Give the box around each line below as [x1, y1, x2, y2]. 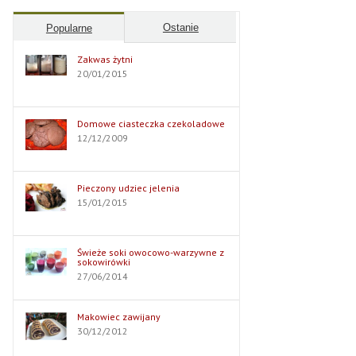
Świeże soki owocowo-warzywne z [77, 246, 225, 258]
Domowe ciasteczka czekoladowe [77, 118, 226, 130]
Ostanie [162, 21, 199, 33]
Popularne [45, 22, 92, 34]
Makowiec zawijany [77, 311, 161, 323]
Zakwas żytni [77, 53, 133, 65]
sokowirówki [77, 256, 131, 268]
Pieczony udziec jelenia [77, 182, 180, 194]
